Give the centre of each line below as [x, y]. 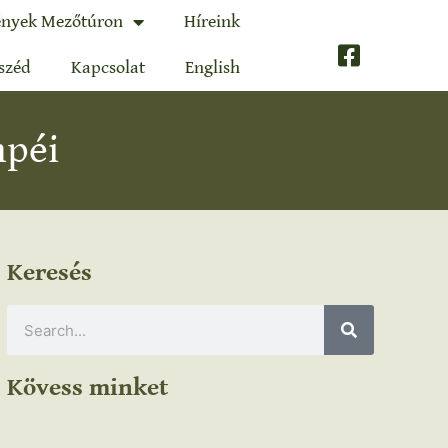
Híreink [211, 21]
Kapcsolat [107, 67]
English [212, 67]
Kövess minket [88, 387]
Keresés [50, 272]
